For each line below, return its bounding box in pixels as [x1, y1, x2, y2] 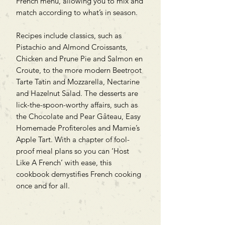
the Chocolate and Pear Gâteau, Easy [16, 111, 141, 121]
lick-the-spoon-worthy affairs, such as [16, 99, 138, 109]
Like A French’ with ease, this [16, 157, 111, 167]
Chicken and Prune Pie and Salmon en [16, 53, 143, 63]
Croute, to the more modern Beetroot [16, 65, 142, 75]
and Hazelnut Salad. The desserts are [16, 88, 138, 98]
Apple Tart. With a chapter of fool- [16, 134, 130, 144]
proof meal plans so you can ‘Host [16, 146, 129, 156]
